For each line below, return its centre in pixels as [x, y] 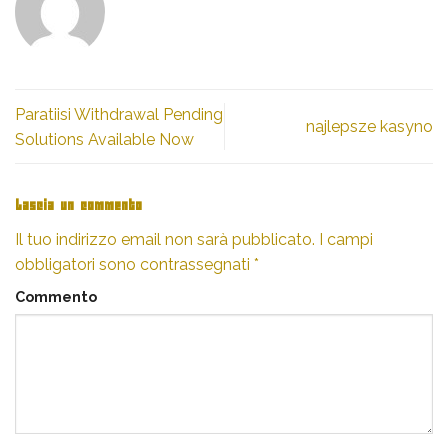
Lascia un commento [81, 205]
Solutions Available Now [104, 139]
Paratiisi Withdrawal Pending [119, 114]
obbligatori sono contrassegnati [134, 264]
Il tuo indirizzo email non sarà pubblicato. [165, 239]
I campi [344, 239]
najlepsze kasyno [369, 127]
